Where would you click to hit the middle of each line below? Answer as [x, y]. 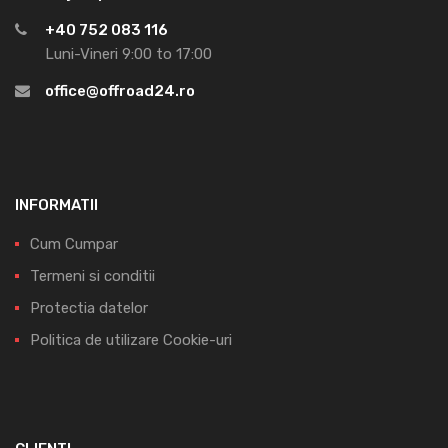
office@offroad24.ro [120, 91]
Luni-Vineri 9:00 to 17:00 [128, 54]
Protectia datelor [89, 308]
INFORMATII [56, 205]
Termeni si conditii [92, 276]
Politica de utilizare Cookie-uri [131, 340]
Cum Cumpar [74, 244]
